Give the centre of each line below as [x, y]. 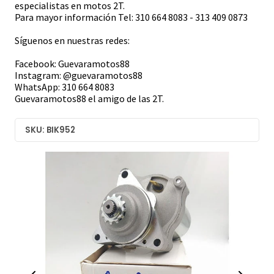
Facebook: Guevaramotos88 [72, 64]
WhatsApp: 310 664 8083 [65, 87]
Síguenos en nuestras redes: [72, 41]
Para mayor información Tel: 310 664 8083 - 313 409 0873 [131, 17]
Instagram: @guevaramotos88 [79, 76]
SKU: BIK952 [50, 130]
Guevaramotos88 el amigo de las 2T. [89, 99]
